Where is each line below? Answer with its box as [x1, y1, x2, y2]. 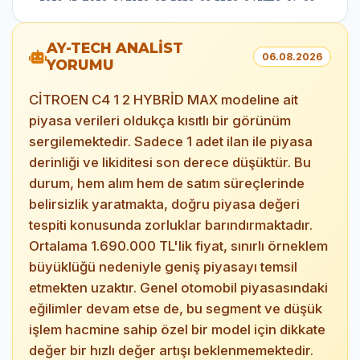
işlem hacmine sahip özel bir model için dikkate [29, 321, 325, 337]
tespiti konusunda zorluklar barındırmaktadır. [29, 217, 313, 233]
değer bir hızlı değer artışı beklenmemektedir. [29, 342, 313, 358]
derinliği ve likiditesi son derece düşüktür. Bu [29, 154, 311, 170]
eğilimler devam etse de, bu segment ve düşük [29, 301, 322, 317]
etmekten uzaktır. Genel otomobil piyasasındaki [29, 280, 328, 296]
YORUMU [47, 56, 114, 73]
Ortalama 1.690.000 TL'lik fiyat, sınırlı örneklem [29, 238, 328, 254]
